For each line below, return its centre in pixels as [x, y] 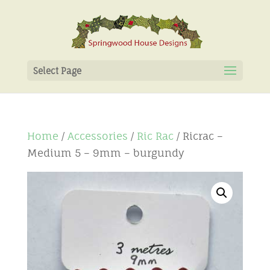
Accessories [97, 136]
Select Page [57, 71]
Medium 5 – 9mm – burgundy [105, 153]
